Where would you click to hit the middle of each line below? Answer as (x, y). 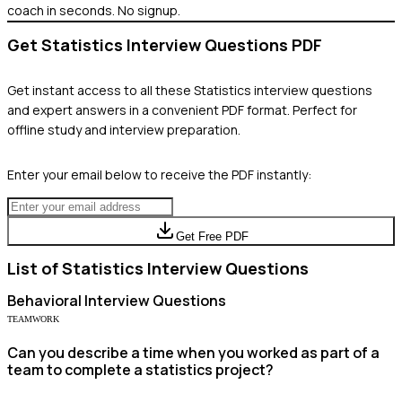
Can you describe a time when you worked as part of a (193, 352)
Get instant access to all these (100, 90)
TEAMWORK (33, 319)
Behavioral (44, 300)
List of (35, 268)
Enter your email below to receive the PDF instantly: (159, 174)
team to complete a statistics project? (140, 369)
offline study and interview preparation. (124, 129)
